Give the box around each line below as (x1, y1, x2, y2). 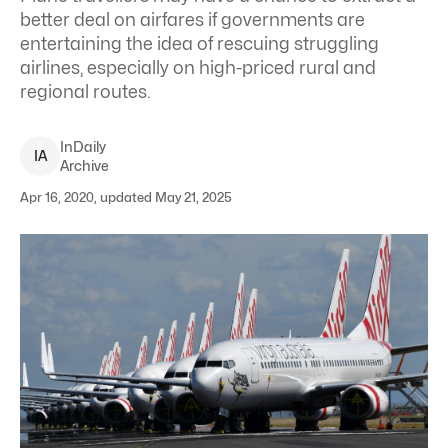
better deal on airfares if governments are (20, 9, 365, 30)
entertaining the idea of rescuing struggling (20, 33, 379, 54)
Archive (60, 157, 109, 174)
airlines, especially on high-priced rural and (20, 57, 376, 78)
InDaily (60, 138, 106, 155)
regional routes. (20, 81, 151, 102)
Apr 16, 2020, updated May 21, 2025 (20, 189, 232, 205)
